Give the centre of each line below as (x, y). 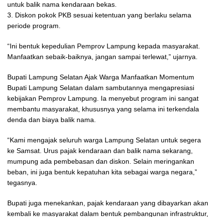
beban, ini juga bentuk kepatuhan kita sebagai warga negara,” (102, 172)
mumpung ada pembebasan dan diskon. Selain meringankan (101, 162)
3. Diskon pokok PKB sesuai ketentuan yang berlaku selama (99, 15)
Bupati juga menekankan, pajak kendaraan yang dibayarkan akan (108, 203)
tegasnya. (22, 183)
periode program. (34, 26)
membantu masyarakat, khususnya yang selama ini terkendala (103, 109)
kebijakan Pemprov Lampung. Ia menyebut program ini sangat (103, 99)
